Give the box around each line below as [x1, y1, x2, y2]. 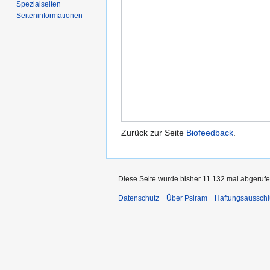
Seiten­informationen [16, 11, 83, 20]
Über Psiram [166, 194, 207, 203]
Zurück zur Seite [121, 128, 186, 138]
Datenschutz [118, 194, 159, 203]
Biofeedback [186, 128, 233, 138]
